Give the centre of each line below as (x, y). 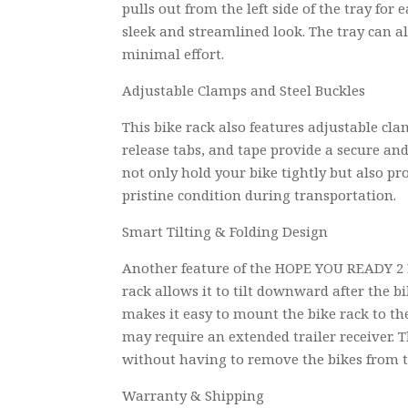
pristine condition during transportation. (260, 195)
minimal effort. (173, 54)
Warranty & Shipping (194, 396)
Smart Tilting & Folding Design (225, 232)
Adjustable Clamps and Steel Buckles (244, 91)
